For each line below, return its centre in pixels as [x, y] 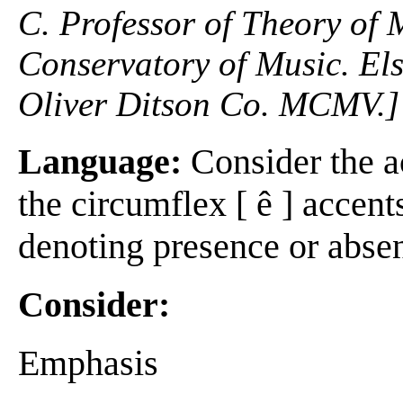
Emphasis [88, 363]
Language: [100, 161]
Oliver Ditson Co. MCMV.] [209, 103]
